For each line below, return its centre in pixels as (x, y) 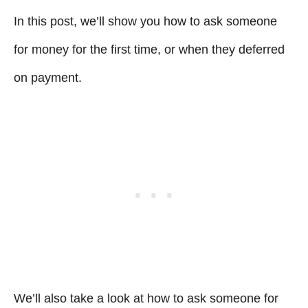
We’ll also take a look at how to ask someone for (146, 298)
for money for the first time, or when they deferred (149, 49)
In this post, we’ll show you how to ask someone (145, 21)
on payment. (48, 78)
